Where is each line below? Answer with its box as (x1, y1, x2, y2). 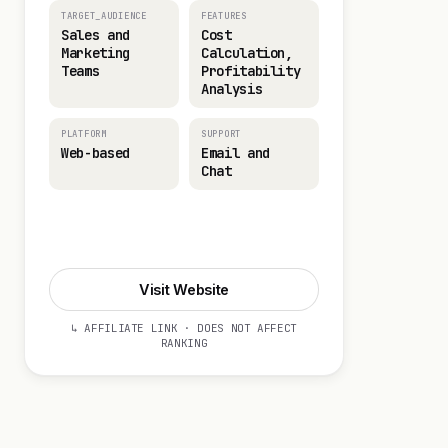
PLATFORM (61, 128, 107, 140)
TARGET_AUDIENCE (61, 10, 147, 22)
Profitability (201, 62, 301, 80)
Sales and (61, 26, 130, 44)
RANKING (160, 336, 208, 350)
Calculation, (201, 44, 293, 62)
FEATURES (201, 10, 247, 22)
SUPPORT (201, 128, 242, 140)
